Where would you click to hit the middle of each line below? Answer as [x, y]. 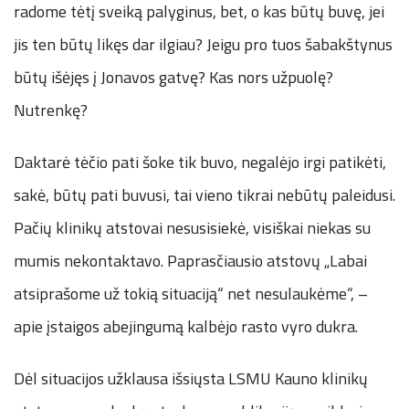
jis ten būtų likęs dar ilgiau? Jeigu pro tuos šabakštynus [203, 44]
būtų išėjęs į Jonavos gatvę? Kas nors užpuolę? [173, 77]
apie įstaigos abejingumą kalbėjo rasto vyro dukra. [186, 326]
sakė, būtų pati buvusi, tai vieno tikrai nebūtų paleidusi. [204, 194]
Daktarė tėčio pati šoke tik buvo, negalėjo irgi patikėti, [200, 162]
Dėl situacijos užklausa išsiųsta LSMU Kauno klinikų [191, 378]
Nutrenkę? [51, 110]
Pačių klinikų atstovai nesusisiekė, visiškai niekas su [192, 227]
